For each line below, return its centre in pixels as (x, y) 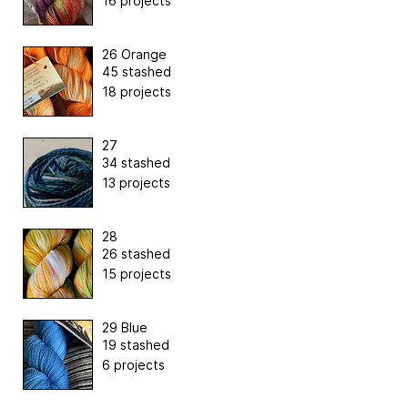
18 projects (137, 92)
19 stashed (136, 345)
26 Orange (134, 55)
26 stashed (136, 254)
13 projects (136, 183)
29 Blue (125, 328)
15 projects (137, 274)
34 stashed (136, 163)
